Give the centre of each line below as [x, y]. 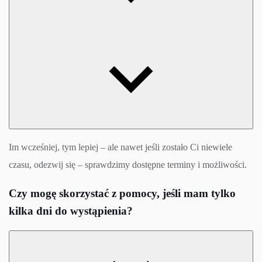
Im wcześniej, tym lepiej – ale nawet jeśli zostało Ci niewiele [120, 147]
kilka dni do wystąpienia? [71, 211]
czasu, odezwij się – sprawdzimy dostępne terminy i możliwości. [128, 164]
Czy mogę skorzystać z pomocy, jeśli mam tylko [122, 193]
